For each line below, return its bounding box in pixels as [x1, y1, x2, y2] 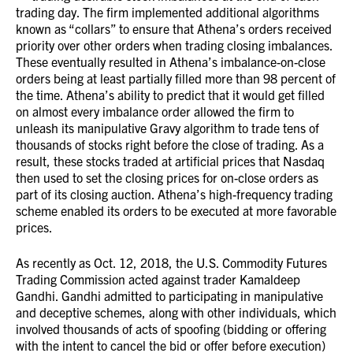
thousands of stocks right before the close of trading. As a [16, 136, 324, 152]
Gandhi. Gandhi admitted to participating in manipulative [16, 288, 323, 303]
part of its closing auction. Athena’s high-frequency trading [16, 186, 333, 202]
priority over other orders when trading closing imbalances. [16, 37, 333, 53]
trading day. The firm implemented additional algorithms [16, 4, 319, 20]
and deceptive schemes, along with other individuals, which [16, 304, 336, 320]
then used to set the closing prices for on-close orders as [16, 169, 318, 185]
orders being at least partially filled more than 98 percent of [16, 70, 336, 86]
